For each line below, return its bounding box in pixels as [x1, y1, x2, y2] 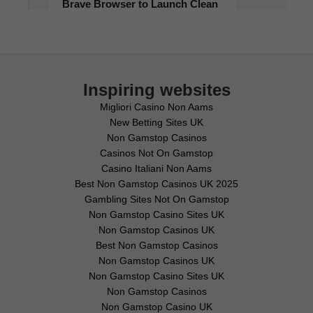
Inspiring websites [82, 80, 231, 99]
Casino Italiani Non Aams [101, 163, 212, 174]
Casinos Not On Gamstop [100, 147, 213, 159]
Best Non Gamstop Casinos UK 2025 [75, 178, 238, 189]
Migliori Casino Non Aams [100, 101, 213, 112]
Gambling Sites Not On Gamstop [84, 194, 229, 205]
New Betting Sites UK [110, 117, 203, 128]
